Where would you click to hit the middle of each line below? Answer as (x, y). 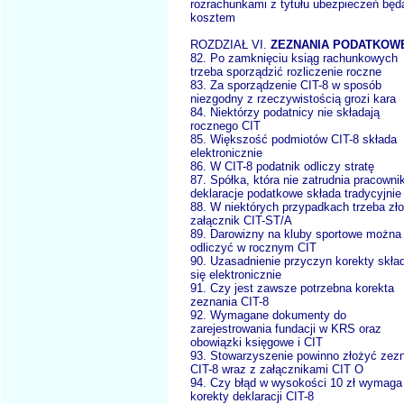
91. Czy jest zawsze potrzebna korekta (292, 289)
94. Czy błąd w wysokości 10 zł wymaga (296, 383)
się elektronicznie (236, 275)
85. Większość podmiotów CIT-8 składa (294, 140)
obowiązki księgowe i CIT (257, 343)
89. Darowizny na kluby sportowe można (296, 234)
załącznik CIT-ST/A (241, 221)
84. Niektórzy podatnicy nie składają (285, 113)
